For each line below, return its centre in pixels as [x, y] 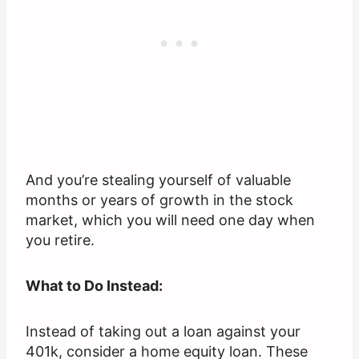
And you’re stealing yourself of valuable [158, 180]
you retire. [60, 240]
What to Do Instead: [94, 286]
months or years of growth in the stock [159, 200]
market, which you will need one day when [170, 220]
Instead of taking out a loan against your [163, 332]
